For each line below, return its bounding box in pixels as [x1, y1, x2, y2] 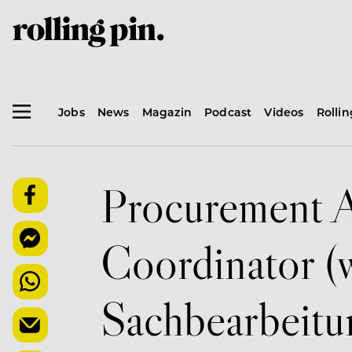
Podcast [204, 104, 252, 119]
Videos [264, 104, 304, 119]
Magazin [141, 104, 192, 119]
